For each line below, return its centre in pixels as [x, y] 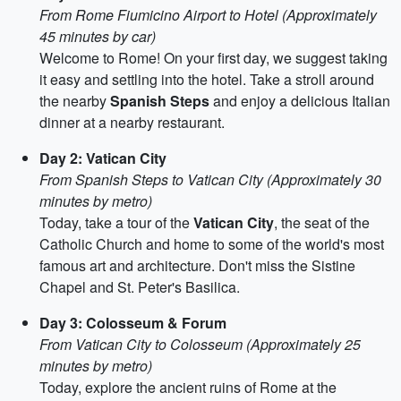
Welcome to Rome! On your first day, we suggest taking [213, 58]
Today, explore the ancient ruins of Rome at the [188, 387]
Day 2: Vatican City [103, 158]
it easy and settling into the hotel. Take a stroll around [207, 79]
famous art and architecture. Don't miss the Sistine [197, 265]
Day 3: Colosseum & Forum [133, 323]
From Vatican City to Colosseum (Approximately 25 [200, 344]
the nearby [75, 101]
